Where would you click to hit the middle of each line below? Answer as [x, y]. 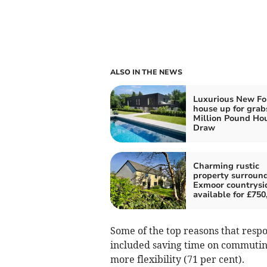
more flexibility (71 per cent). [178, 259]
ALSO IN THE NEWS [146, 72]
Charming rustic [226, 166]
